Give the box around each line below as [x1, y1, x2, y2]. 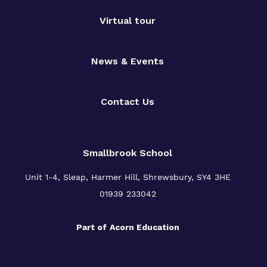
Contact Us [101, 96, 154, 108]
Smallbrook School [83, 147, 172, 159]
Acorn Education [109, 222, 179, 232]
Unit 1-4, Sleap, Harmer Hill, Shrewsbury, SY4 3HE [24, 172, 231, 182]
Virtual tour [100, 15, 156, 27]
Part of [76, 222, 107, 232]
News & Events [91, 55, 164, 67]
